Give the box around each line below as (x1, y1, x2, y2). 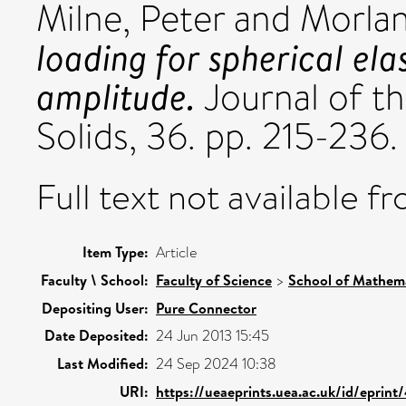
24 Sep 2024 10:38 (156, 353, 276, 374)
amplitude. (36, 71, 196, 121)
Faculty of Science (156, 270, 272, 290)
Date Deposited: (44, 325, 149, 345)
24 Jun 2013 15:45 (156, 325, 269, 346)
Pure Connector (156, 298, 256, 318)
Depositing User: (42, 298, 149, 318)
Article (156, 242, 197, 263)
